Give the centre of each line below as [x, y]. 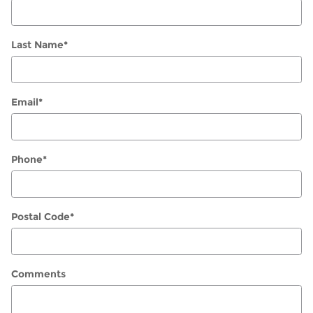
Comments [38, 274]
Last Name [37, 45]
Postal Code [41, 217]
